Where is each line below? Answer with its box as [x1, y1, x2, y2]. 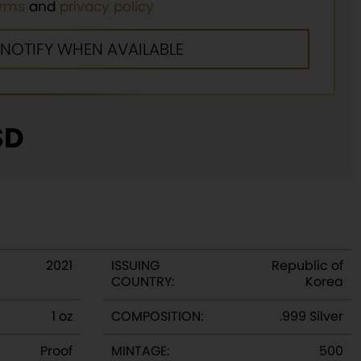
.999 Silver [280, 307, 343, 326]
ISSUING [111, 256, 160, 275]
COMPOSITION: [111, 307, 203, 326]
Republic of [272, 256, 343, 275]
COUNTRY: [111, 272, 174, 291]
